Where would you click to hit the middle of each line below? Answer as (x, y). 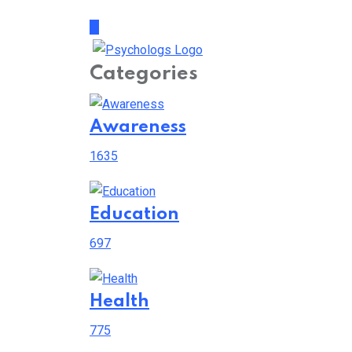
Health (119, 301)
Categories (144, 74)
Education (134, 215)
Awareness (138, 128)
